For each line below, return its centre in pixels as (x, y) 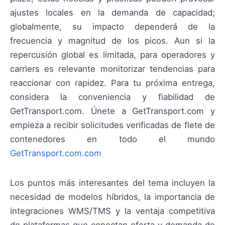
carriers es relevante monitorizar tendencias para (113, 69)
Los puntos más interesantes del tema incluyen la (113, 183)
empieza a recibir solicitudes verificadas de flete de (113, 125)
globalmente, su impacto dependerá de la (113, 27)
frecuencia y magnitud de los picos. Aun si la (113, 41)
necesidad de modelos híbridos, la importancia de (113, 197)
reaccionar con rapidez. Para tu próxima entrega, (113, 83)
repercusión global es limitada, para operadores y (113, 55)
